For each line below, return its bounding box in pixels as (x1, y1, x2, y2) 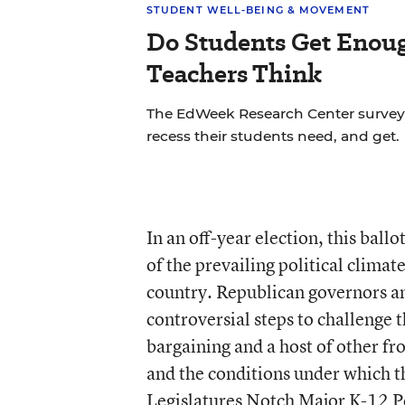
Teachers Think (146, 55, 322, 91)
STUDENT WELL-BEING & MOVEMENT (146, 3, 370, 16)
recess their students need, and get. (146, 127, 400, 145)
